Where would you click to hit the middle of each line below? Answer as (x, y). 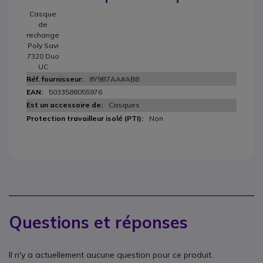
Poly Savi (43, 45)
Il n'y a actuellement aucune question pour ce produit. (111, 255)
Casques (124, 105)
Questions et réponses (98, 222)
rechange (43, 35)
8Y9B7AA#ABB (114, 79)
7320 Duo (43, 56)
